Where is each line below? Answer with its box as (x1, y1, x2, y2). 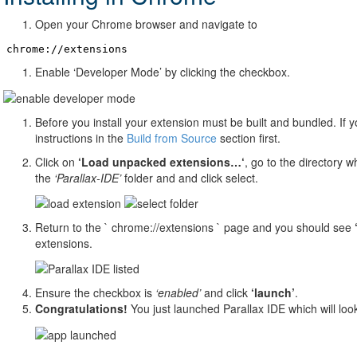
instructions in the (35, 129, 127, 146)
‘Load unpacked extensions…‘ (78, 153, 245, 170)
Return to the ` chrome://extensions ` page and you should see (35, 218, 355, 235)
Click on (35, 153, 78, 170)
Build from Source (127, 129, 217, 146)
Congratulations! (35, 300, 127, 317)
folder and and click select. (121, 169, 258, 186)
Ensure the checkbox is (35, 284, 155, 301)
